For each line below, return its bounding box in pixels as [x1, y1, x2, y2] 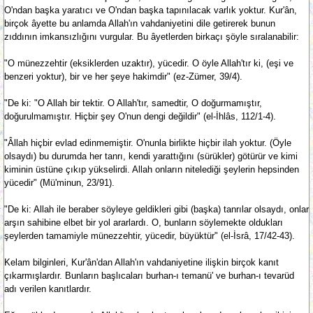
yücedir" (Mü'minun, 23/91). [4, 177, 115, 188]
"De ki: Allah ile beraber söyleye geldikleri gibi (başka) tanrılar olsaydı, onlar [4, 204, 309, 214]
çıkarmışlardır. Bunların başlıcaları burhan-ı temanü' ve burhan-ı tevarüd [4, 270, 294, 281]
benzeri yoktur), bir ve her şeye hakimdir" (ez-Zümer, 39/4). [4, 71, 242, 82]
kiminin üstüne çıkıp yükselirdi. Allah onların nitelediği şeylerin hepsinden [4, 164, 299, 175]
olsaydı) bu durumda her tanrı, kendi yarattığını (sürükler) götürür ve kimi [4, 151, 298, 161]
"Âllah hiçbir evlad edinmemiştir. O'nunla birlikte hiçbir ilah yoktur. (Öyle [4, 138, 291, 148]
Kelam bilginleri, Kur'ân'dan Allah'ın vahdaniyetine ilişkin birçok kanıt [4, 257, 279, 268]
